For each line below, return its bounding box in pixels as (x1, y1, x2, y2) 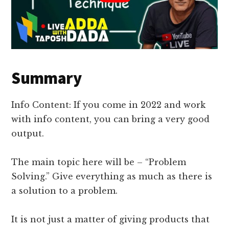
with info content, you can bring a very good (11, 114, 210, 125)
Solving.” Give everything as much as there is (11, 171, 213, 182)
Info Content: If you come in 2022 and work (11, 100, 206, 110)
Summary (11, 68, 81, 89)
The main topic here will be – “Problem (11, 157, 187, 168)
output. (11, 128, 44, 139)
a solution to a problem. (11, 186, 118, 196)
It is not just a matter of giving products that (11, 214, 210, 225)
